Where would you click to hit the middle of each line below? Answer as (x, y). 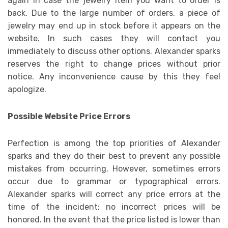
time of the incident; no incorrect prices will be (114, 207)
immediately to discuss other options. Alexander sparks (114, 51)
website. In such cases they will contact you (114, 39)
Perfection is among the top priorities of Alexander (114, 144)
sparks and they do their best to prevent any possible (114, 156)
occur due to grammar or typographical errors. (114, 182)
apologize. (27, 90)
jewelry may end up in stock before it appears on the (114, 26)
